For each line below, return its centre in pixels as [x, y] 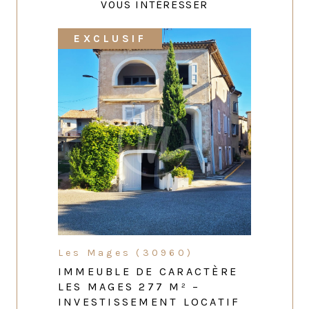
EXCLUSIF [110, 39]
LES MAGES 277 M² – [129, 287]
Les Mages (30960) [126, 253]
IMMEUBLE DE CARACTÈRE [148, 272]
